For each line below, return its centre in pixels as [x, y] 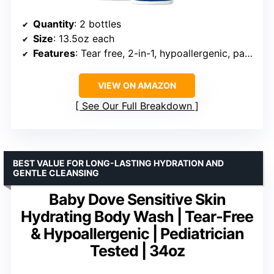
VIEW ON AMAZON [137, 85]
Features [54, 53]
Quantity [54, 24]
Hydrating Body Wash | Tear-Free [137, 216]
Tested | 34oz [137, 250]
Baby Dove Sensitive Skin [137, 199]
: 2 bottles [98, 24]
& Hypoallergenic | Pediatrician [137, 233]
